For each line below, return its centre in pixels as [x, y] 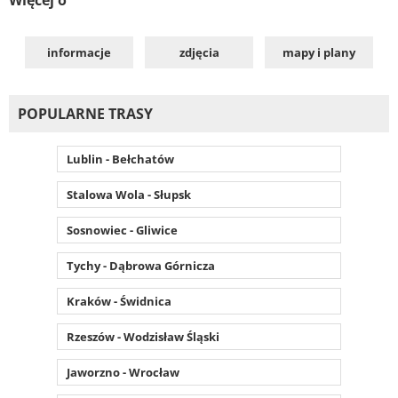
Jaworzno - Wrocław [123, 372]
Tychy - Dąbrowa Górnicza [141, 265]
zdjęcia [199, 52]
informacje [79, 52]
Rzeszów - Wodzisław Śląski [143, 336]
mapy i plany [319, 52]
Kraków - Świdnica [119, 301]
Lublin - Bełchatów [120, 159]
